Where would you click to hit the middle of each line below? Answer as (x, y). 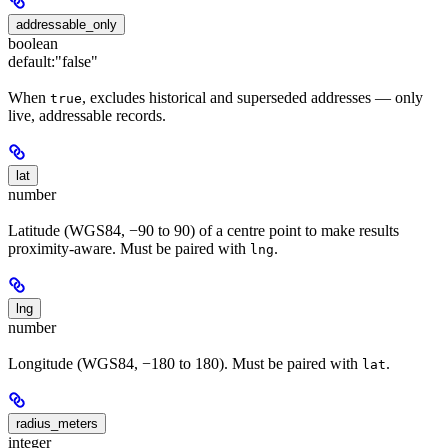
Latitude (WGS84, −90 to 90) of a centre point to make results (203, 231)
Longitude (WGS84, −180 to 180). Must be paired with (185, 364)
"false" (76, 61)
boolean (33, 43)
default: (31, 61)
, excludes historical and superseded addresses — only (252, 97)
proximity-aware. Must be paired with (129, 249)
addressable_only (66, 24)
